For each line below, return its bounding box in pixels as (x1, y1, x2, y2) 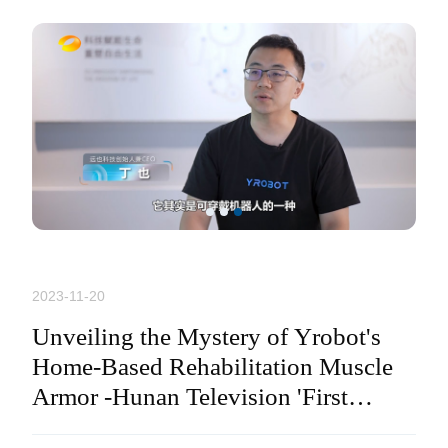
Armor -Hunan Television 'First (31, 382, 348, 412)
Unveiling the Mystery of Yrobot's (31, 322, 381, 352)
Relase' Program (31, 412, 196, 442)
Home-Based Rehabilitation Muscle (31, 352, 393, 382)
